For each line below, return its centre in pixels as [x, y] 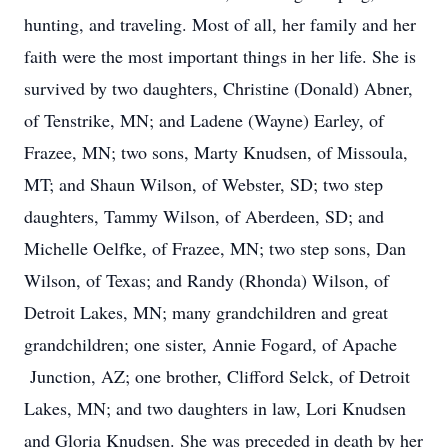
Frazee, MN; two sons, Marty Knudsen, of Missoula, [216, 152]
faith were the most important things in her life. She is [220, 56]
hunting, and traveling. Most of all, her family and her [220, 24]
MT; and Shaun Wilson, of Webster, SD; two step [203, 184]
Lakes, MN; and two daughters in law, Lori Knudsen [215, 408]
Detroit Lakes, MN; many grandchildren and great [206, 312]
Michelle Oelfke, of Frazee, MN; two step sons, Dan [215, 248]
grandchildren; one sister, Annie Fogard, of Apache [210, 344]
